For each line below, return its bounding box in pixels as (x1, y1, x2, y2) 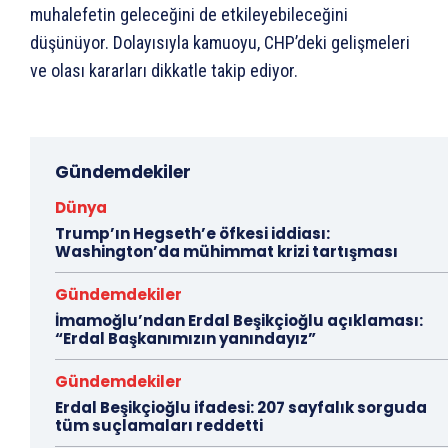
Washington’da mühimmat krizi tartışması (55, 240, 398, 262)
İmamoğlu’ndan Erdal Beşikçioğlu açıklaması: (55, 309, 423, 331)
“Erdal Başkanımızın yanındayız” (55, 327, 316, 349)
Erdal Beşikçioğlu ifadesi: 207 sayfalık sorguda (55, 396, 427, 418)
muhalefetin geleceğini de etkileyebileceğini (30, 3, 348, 25)
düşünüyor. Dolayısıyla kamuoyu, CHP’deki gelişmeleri (30, 31, 410, 53)
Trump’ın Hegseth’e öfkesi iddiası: (55, 222, 330, 244)
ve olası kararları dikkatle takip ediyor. (30, 59, 298, 81)
